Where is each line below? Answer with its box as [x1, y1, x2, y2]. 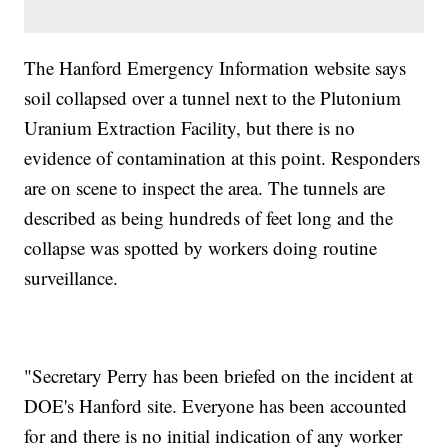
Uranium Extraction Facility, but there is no [24, 115, 356, 141]
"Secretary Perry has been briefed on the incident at [24, 363, 414, 389]
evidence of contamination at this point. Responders [24, 145, 421, 171]
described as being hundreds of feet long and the [24, 205, 394, 231]
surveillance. [24, 265, 119, 291]
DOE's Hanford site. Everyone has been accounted [24, 393, 408, 419]
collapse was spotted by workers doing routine [24, 235, 378, 261]
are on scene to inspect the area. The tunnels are [24, 175, 386, 201]
